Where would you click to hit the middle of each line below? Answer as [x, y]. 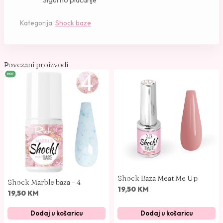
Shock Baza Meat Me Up [158, 178]
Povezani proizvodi [36, 65]
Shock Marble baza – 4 [44, 182]
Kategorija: [38, 23]
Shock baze [73, 23]
